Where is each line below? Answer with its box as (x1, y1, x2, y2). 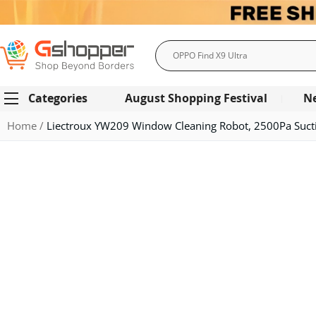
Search (154, 58, 190, 74)
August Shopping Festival (125, 90, 267, 106)
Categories (28, 90, 87, 106)
